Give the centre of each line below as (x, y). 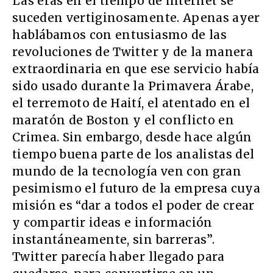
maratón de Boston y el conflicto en (123, 120)
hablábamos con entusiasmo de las (119, 34)
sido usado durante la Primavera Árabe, (133, 86)
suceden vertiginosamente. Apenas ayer (136, 17)
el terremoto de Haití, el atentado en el (131, 103)
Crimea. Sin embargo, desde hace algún (132, 137)
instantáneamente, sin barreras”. (113, 239)
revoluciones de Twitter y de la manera (133, 51)
